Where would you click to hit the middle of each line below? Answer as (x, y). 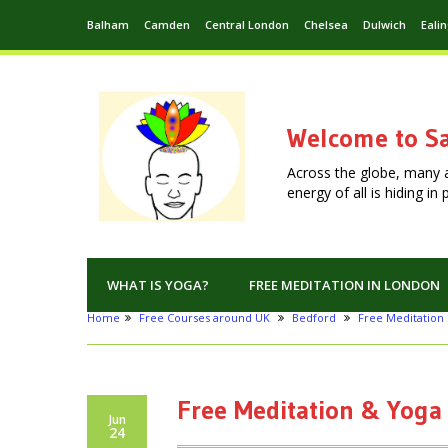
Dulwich (384, 24)
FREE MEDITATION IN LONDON (344, 285)
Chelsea (326, 24)
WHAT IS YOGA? (158, 285)
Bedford (314, 318)
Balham (108, 24)
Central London (247, 24)
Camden (167, 24)
